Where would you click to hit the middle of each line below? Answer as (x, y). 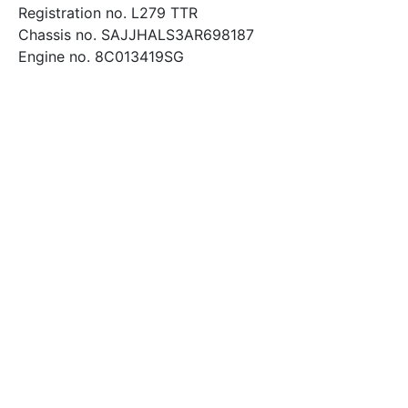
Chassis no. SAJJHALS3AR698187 (136, 35)
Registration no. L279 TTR (108, 13)
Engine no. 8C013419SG (101, 56)
